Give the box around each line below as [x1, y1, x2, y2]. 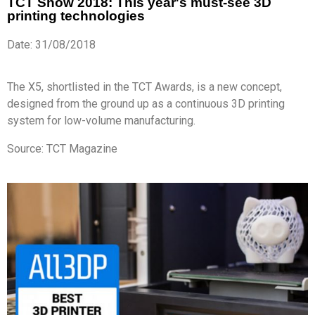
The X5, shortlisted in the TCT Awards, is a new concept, [7, 80, 282, 94]
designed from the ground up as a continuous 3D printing [7, 97, 285, 110]
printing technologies [7, 8, 145, 23]
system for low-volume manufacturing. [7, 114, 195, 127]
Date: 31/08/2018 [7, 38, 96, 51]
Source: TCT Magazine [7, 142, 117, 155]
